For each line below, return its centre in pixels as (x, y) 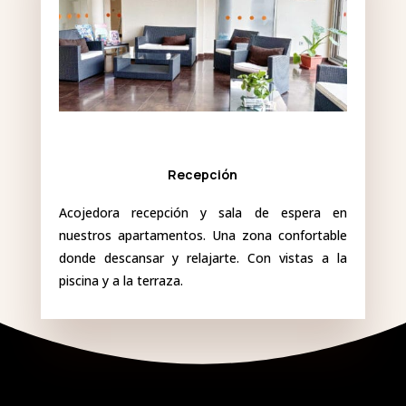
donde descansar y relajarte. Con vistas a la (203, 258)
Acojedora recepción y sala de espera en (203, 213)
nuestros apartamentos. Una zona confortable (203, 236)
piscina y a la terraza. (121, 281)
